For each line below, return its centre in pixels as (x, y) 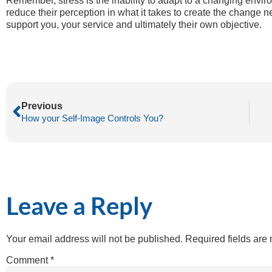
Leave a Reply (79, 206)
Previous (42, 106)
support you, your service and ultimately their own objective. (134, 24)
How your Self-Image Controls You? (92, 118)
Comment (28, 260)
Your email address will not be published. (94, 239)
